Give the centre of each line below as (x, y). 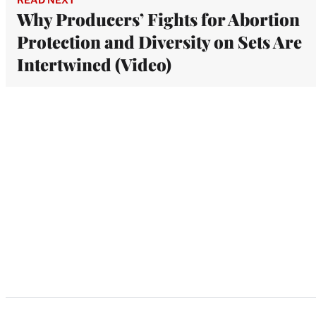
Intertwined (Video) (94, 64)
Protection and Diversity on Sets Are (159, 41)
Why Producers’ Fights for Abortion (158, 19)
